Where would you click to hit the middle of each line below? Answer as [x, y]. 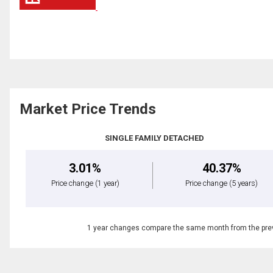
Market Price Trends [88, 109]
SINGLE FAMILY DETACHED [155, 138]
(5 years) [244, 183]
